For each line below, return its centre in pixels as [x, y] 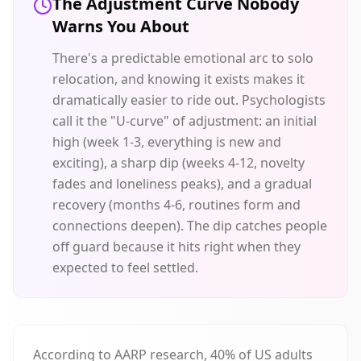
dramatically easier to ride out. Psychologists [189, 100]
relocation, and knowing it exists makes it [178, 79]
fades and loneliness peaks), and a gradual [182, 184]
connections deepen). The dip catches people [190, 226]
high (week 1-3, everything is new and [167, 142]
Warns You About [121, 26]
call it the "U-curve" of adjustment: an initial [185, 121]
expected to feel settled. [125, 268]
